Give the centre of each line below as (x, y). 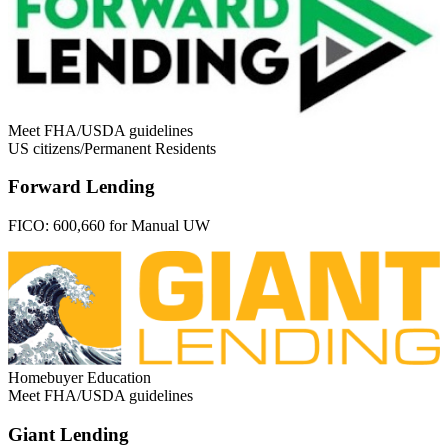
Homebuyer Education (79, 378)
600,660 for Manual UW (131, 225)
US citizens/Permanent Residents (112, 148)
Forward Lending (81, 187)
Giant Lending (68, 434)
